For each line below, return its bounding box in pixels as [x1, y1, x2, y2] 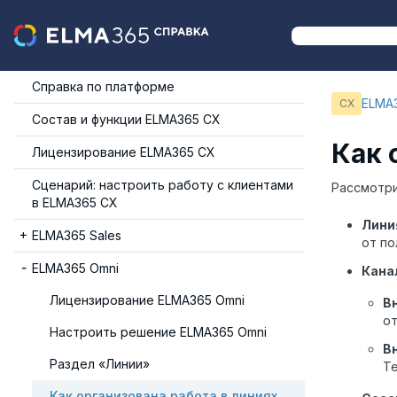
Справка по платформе [32, 79, 175, 94]
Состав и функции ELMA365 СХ [32, 112, 221, 127]
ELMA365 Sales [32, 228, 121, 243]
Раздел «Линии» [50, 356, 150, 371]
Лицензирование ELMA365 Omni [50, 292, 245, 307]
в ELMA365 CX [32, 195, 118, 210]
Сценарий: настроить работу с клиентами [32, 177, 293, 192]
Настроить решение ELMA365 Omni [50, 324, 267, 339]
